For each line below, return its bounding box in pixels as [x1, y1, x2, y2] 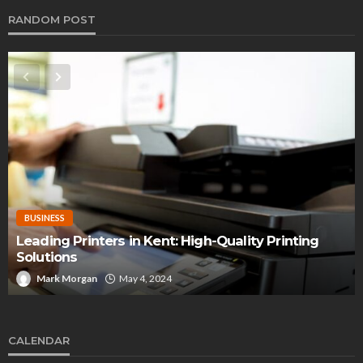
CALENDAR [8, 334, 70, 348]
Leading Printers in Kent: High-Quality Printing [16, 233, 319, 250]
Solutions [16, 249, 78, 266]
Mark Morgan [36, 272, 97, 285]
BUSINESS [24, 212, 65, 224]
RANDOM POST [8, 13, 96, 27]
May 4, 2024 [119, 272, 172, 285]
